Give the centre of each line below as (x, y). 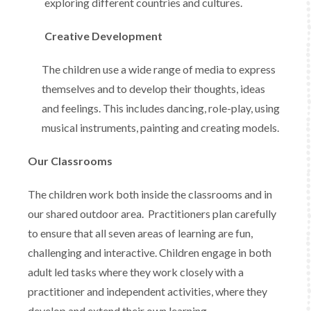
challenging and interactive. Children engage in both (150, 252)
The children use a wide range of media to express (159, 69)
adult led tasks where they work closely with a (136, 272)
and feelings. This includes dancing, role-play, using (161, 108)
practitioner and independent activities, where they (148, 291)
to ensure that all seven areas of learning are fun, (140, 233)
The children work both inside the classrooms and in (150, 194)
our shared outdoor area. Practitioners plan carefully (152, 213)
